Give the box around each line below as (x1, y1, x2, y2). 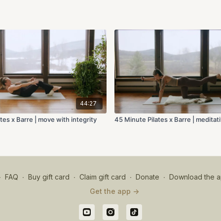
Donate (136, 173, 159, 182)
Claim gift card (79, 173, 126, 182)
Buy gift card (28, 173, 70, 182)
